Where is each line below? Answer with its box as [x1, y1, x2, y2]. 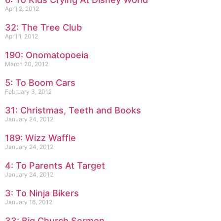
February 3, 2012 [5, 88, 52, 95]
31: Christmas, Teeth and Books [5, 105, 141, 115]
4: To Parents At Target [5, 160, 105, 171]
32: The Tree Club [5, 22, 82, 33]
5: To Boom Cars [5, 77, 75, 88]
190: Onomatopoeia [5, 50, 88, 60]
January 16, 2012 [5, 198, 52, 206]
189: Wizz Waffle [5, 133, 76, 143]
